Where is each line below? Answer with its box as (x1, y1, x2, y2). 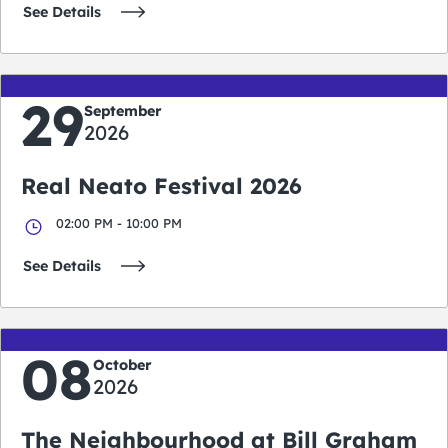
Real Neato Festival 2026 (21, 171, 302, 200)
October (93, 355, 152, 374)
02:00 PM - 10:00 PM (56, 214, 182, 231)
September (84, 101, 162, 120)
